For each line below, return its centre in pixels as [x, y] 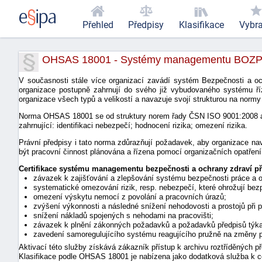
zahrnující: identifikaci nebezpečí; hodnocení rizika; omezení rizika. [133, 125]
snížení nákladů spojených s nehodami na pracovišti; [123, 215]
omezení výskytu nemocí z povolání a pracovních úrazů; [130, 196]
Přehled [98, 25]
